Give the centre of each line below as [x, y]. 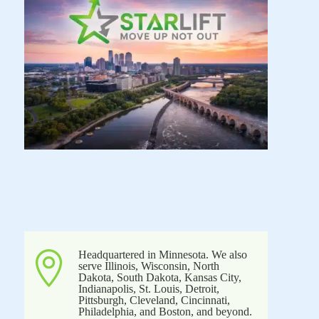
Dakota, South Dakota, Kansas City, [159, 278]
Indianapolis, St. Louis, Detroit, [148, 289]
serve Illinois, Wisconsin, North [148, 266]
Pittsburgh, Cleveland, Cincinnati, [154, 300]
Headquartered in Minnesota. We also [162, 255]
